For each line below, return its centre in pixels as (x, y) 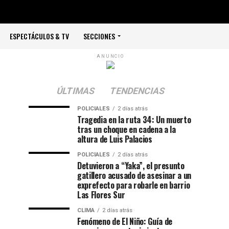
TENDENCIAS (137, 91)
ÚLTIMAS (75, 91)
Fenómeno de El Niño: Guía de (125, 221)
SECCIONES (99, 36)
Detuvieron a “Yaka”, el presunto (131, 166)
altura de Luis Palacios (115, 139)
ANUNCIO (110, 56)
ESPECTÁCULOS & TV (39, 36)
